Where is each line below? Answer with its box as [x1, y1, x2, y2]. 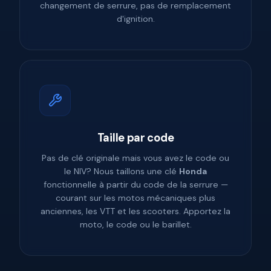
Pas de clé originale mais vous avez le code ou [42, 152, 229, 164]
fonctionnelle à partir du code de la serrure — [43, 179, 228, 191]
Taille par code [97, 131, 174, 146]
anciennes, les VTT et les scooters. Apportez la [41, 206, 230, 217]
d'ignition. [116, 13, 155, 25]
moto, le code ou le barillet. [79, 219, 192, 230]
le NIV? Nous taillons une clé [64, 166, 179, 177]
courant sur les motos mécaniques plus [56, 192, 215, 204]
